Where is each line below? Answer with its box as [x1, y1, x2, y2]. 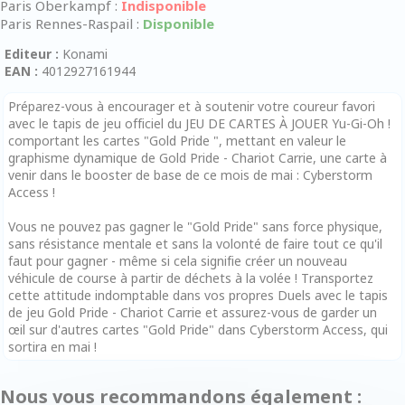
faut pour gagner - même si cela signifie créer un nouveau [8, 251, 347, 269]
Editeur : [5, 44, 59, 62]
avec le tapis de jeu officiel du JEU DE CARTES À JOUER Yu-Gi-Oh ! [8, 114, 391, 132]
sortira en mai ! [8, 337, 97, 355]
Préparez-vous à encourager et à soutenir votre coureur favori [8, 97, 375, 115]
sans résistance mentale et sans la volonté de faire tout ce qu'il [8, 234, 382, 252]
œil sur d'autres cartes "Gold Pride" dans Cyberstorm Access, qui [8, 320, 388, 338]
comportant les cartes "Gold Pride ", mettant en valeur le [8, 131, 346, 149]
